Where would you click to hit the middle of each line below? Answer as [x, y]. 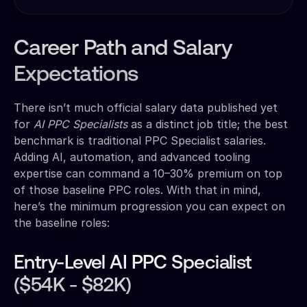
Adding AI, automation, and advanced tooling [132, 157]
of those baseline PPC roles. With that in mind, [137, 189]
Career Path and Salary [123, 49]
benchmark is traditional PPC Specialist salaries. [140, 140]
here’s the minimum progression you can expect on [149, 206]
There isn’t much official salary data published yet [146, 107]
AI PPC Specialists [81, 124]
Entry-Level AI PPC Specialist [133, 263]
